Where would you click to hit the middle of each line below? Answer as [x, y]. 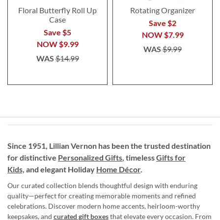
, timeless [139, 157]
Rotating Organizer [163, 10]
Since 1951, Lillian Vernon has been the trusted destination [109, 145]
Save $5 [57, 32]
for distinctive [33, 157]
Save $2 [163, 23]
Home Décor [118, 169]
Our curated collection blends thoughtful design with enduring [102, 185]
